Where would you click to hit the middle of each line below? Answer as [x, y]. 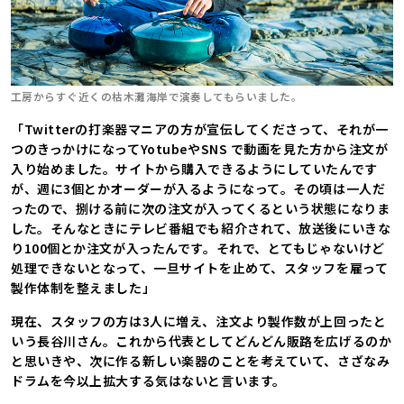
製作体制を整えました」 [83, 287]
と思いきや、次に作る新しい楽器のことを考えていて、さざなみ [201, 360]
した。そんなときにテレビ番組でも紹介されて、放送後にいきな [201, 228]
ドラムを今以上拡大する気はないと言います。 [148, 380]
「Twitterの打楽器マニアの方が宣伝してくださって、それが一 [200, 129]
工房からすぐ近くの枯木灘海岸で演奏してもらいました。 [157, 96]
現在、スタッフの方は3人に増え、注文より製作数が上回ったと [199, 321]
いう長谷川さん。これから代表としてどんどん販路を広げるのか [202, 340]
